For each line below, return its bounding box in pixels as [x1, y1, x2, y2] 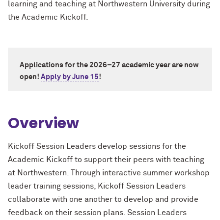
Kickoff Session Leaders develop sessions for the [8, 142, 186, 150]
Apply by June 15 [41, 73, 99, 81]
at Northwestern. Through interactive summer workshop [8, 169, 210, 177]
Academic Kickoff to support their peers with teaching [8, 156, 204, 164]
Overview [8, 113, 79, 134]
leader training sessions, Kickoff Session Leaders [8, 182, 186, 190]
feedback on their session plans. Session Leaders [8, 209, 187, 217]
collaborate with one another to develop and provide [8, 195, 198, 203]
